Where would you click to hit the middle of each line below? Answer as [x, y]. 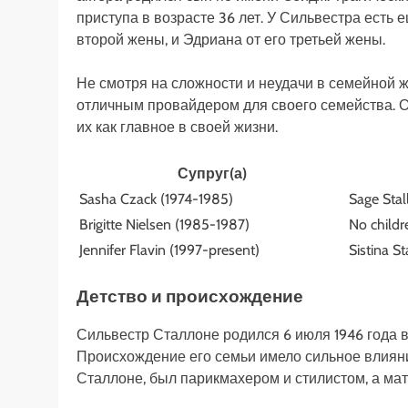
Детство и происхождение [190, 297]
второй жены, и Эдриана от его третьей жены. [231, 40]
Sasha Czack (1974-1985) [156, 199]
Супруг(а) [212, 174]
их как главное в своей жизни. [177, 127]
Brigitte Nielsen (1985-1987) [164, 225]
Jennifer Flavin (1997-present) [169, 250]
